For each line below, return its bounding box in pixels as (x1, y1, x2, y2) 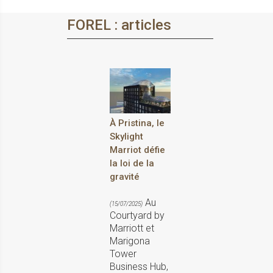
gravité (110, 171, 140, 182)
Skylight (110, 130, 143, 142)
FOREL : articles (67, 16, 171, 34)
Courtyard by (110, 209, 165, 221)
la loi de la (110, 157, 154, 169)
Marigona (110, 235, 150, 247)
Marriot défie (110, 144, 165, 155)
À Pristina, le (110, 117, 165, 129)
